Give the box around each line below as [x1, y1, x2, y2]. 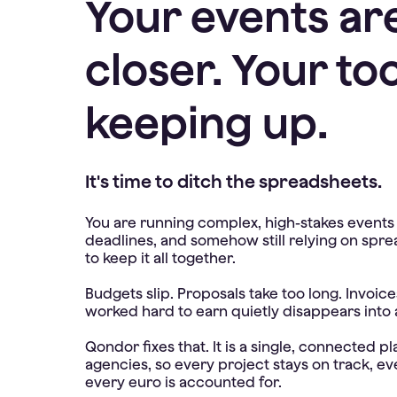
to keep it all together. [85, 250, 236, 266]
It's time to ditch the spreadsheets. [85, 171, 382, 191]
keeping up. [85, 97, 328, 147]
